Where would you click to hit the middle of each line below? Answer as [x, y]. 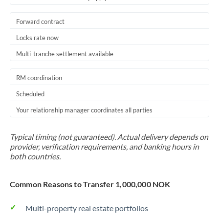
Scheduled [30, 94]
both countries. [35, 156]
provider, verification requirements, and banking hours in [104, 146]
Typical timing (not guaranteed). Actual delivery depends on [109, 137]
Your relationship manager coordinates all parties [84, 110]
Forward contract [40, 22]
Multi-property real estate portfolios [87, 208]
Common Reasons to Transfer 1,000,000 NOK [90, 184]
